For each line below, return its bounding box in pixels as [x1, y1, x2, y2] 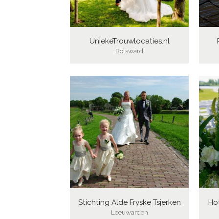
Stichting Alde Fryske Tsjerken [78, 197, 181, 207]
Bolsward [115, 46, 143, 55]
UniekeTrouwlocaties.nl [89, 36, 170, 45]
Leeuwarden [110, 208, 148, 216]
